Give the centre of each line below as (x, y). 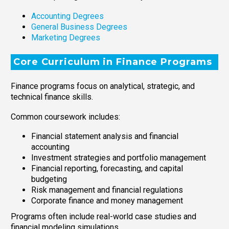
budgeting (49, 179)
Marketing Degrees (66, 38)
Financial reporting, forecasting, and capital (107, 169)
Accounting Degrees (67, 16)
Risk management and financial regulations (107, 190)
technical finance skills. (52, 97)
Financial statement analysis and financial (105, 136)
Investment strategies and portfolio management (119, 158)
